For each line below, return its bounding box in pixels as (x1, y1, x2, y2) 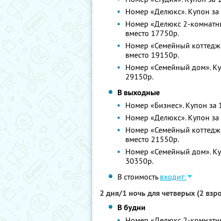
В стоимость (117, 172, 160, 182)
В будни (117, 202, 146, 213)
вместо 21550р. (125, 134, 180, 144)
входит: (160, 172, 186, 182)
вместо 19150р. (125, 50, 180, 60)
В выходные (117, 87, 160, 98)
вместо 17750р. (125, 28, 180, 38)
